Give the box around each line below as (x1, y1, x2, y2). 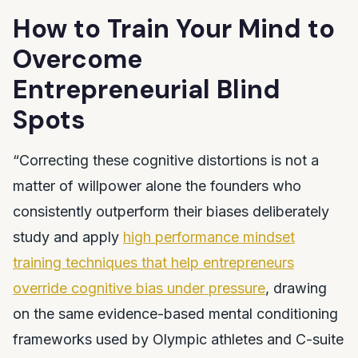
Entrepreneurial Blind (13, 73, 280, 106)
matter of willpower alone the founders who (13, 177, 301, 194)
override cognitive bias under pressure (13, 280, 265, 296)
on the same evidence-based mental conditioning (13, 305, 338, 322)
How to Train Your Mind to (13, 12, 335, 46)
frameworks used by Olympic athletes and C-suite (13, 331, 344, 348)
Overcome (13, 42, 142, 76)
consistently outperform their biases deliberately (13, 203, 329, 220)
